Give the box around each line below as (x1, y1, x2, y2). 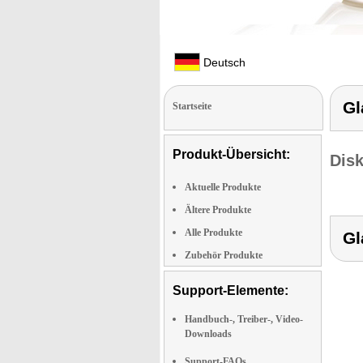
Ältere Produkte (185, 204, 251, 216)
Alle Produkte (185, 227, 242, 238)
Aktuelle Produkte (185, 181, 261, 193)
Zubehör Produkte (185, 250, 263, 261)
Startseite (173, 100, 211, 112)
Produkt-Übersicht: (173, 147, 290, 161)
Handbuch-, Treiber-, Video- (185, 314, 303, 325)
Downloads (185, 328, 232, 340)
